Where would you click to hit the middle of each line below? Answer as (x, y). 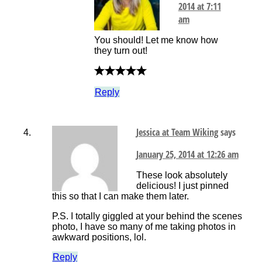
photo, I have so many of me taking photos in (144, 227)
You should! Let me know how (156, 40)
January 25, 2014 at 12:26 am (187, 155)
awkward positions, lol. (99, 237)
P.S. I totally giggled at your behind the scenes (147, 216)
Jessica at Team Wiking (177, 132)
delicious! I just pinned (182, 186)
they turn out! (120, 51)
